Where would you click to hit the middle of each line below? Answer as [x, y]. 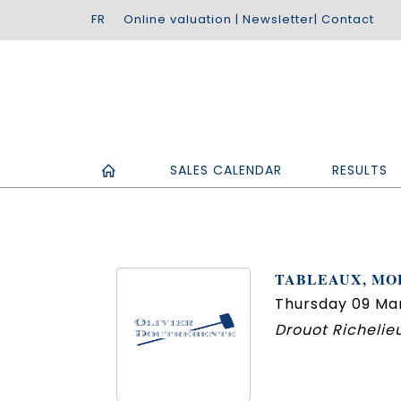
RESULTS [360, 170]
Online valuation [178, 19]
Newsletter [278, 19]
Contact [348, 19]
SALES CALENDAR [226, 170]
